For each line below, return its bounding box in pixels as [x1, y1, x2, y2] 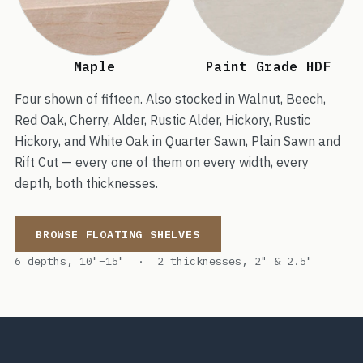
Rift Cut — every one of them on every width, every [15, 154, 309, 170]
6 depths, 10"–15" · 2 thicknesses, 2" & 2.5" [15, 254, 313, 268]
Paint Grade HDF [206, 58, 331, 75]
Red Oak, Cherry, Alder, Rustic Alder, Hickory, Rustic [15, 112, 310, 128]
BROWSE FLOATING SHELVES [36, 227, 200, 241]
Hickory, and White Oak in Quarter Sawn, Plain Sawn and [15, 133, 340, 149]
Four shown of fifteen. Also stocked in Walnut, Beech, [15, 91, 326, 107]
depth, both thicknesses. [15, 175, 158, 191]
